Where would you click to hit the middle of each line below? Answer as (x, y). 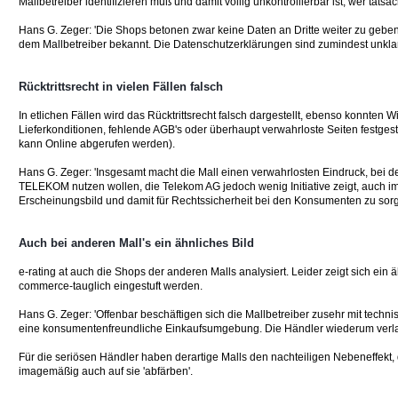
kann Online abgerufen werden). (97, 144)
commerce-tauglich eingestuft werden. (111, 286)
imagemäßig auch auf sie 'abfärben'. (106, 371)
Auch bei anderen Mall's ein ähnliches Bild (136, 243)
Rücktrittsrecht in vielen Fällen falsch (121, 87)
